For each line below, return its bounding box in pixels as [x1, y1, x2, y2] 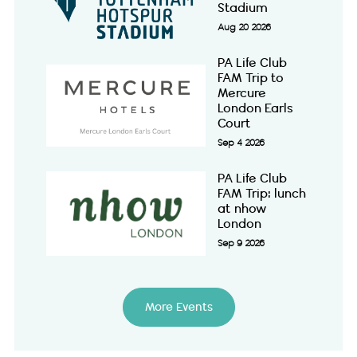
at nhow [218, 202, 266, 216]
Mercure [218, 86, 266, 100]
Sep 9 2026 [218, 238, 265, 249]
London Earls [218, 101, 293, 116]
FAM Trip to [218, 71, 284, 85]
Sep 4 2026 [218, 138, 265, 148]
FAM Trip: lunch [218, 186, 306, 201]
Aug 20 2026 [218, 22, 271, 33]
